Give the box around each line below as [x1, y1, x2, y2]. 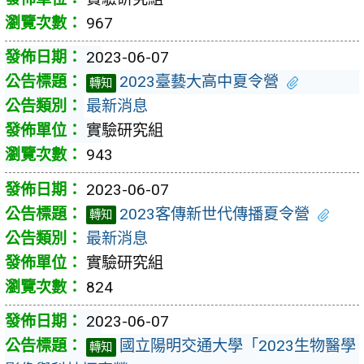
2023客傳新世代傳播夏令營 [119, 204, 310, 223]
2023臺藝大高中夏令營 [119, 72, 279, 92]
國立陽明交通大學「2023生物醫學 [119, 336, 356, 356]
